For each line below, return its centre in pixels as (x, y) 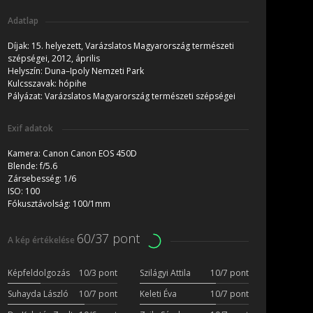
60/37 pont (108, 239)
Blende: (24, 166)
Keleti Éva (158, 294)
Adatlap (23, 21)
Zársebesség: (36, 179)
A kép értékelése (42, 240)
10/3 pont (98, 273)
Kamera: (25, 154)
